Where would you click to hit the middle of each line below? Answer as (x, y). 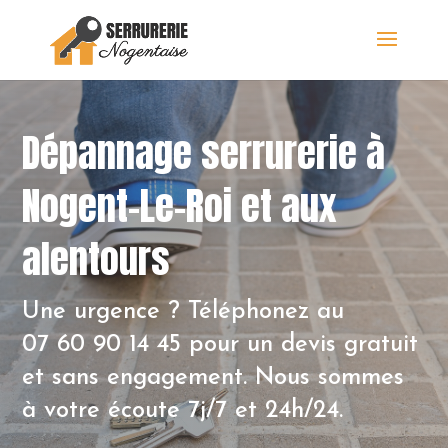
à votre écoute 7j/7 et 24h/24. (183, 411)
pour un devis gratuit (300, 345)
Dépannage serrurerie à (204, 153)
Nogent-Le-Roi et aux (179, 206)
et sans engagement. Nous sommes (213, 378)
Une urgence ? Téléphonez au (183, 312)
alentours (96, 259)
